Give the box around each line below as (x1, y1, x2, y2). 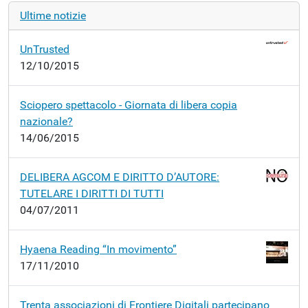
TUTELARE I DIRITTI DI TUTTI (20, 187, 164, 200)
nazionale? (20, 115, 73, 128)
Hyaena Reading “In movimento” (20, 243, 177, 256)
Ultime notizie (20, 9, 86, 22)
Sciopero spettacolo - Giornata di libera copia (20, 98, 237, 111)
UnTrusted (20, 43, 69, 56)
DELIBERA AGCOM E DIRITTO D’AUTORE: (20, 170, 219, 184)
